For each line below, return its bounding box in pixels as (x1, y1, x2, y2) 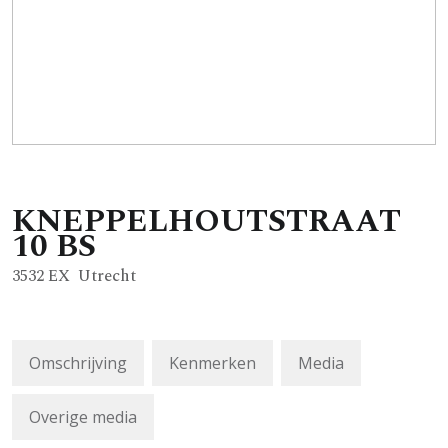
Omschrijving (29, 351, 127, 374)
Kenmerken (169, 351, 256, 374)
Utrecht (78, 263, 136, 288)
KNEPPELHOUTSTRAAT (12, 196, 401, 246)
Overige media (29, 405, 137, 428)
